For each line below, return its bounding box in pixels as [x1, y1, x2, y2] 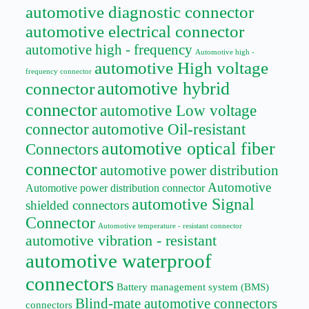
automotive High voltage [94, 58, 268, 77]
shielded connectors [25, 197, 129, 212]
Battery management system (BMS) [116, 280, 269, 292]
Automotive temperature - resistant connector [97, 221, 242, 230]
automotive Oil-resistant [91, 120, 246, 138]
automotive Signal [131, 195, 255, 213]
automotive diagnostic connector [25, 2, 254, 21]
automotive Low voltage [99, 101, 257, 119]
